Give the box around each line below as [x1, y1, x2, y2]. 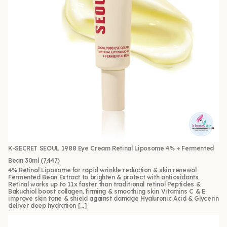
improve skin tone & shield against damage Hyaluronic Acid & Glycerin [8, 195, 219, 203]
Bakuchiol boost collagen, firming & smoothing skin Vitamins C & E [8, 187, 205, 196]
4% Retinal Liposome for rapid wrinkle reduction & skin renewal [8, 166, 197, 174]
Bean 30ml [8, 157, 39, 165]
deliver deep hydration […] [8, 202, 87, 210]
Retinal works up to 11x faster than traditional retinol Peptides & [8, 180, 201, 188]
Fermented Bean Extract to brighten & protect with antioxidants [8, 173, 199, 181]
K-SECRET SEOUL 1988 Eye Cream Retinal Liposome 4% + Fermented [8, 144, 214, 153]
